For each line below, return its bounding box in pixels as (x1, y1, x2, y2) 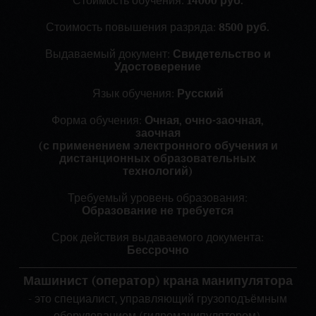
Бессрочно (126, 244, 189, 257)
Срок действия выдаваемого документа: (51, 231, 265, 244)
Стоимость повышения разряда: (46, 21, 219, 34)
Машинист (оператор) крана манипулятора (23, 274, 293, 288)
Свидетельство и (172, 48, 271, 61)
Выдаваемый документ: (44, 48, 173, 61)
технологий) (122, 165, 193, 178)
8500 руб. (219, 21, 270, 34)
